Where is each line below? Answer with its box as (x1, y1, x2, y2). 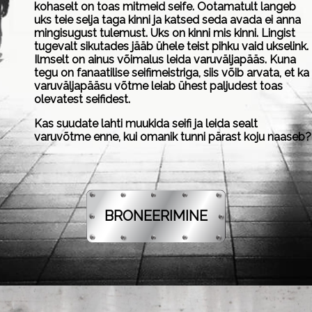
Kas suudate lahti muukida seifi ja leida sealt (34, 117, 258, 130)
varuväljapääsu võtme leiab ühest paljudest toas (34, 79, 283, 93)
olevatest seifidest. (34, 93, 130, 106)
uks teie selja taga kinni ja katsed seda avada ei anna (34, 13, 301, 26)
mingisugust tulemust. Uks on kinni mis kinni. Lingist (34, 26, 295, 40)
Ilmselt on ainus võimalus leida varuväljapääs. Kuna (34, 53, 296, 66)
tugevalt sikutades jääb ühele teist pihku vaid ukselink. (34, 40, 309, 53)
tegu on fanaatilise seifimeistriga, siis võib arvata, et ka (34, 66, 309, 79)
